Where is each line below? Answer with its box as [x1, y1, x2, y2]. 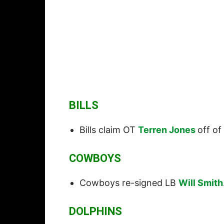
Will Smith [178, 177, 223, 188]
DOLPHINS [69, 205, 122, 218]
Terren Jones [138, 124, 195, 135]
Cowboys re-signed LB [79, 177, 178, 188]
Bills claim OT [79, 124, 138, 135]
